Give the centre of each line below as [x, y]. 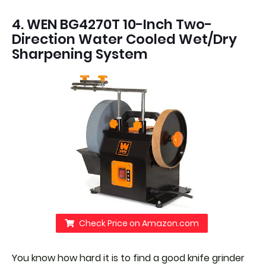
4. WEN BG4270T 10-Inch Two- [112, 24]
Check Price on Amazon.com [139, 223]
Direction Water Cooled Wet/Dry [124, 39]
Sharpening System [80, 54]
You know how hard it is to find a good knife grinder [128, 258]
